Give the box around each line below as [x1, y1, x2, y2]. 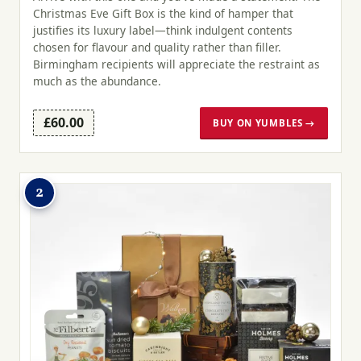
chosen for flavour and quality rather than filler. [33, 39, 281, 56]
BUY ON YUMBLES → [212, 116, 315, 129]
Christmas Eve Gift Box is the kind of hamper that [33, 6, 293, 22]
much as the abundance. [33, 73, 161, 89]
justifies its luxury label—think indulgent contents [33, 23, 293, 39]
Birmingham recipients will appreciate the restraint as [33, 56, 320, 73]
